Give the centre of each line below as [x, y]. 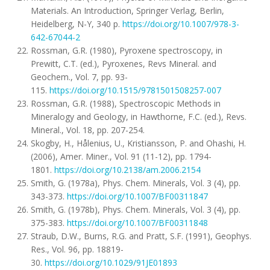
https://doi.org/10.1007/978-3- [181, 24]
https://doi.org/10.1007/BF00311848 [137, 223]
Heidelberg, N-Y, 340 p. [77, 24]
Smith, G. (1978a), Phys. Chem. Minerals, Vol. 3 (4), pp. [136, 183]
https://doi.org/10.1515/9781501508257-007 [135, 90]
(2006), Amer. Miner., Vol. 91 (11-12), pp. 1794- [121, 156]
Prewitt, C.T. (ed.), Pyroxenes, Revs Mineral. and [124, 64]
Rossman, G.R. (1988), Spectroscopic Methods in [126, 103]
